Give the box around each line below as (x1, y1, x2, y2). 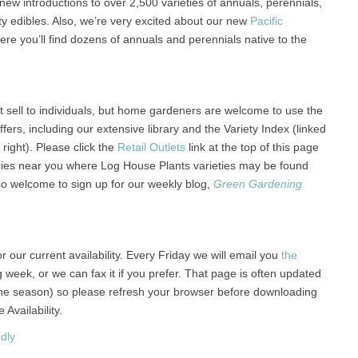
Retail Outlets (117, 141, 185, 153)
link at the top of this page (185, 141, 319, 153)
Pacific (249, 14, 283, 27)
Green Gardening (213, 177, 302, 190)
